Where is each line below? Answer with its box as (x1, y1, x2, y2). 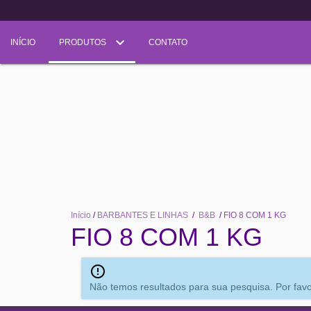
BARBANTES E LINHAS (97, 210, 190, 220)
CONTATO (149, 37, 187, 47)
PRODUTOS (59, 37, 108, 47)
